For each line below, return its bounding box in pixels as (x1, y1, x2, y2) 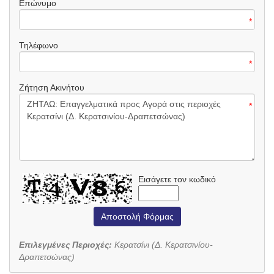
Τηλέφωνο (19, 40, 58, 50)
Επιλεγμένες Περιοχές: (19, 239, 114, 250)
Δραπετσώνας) (19, 251, 75, 262)
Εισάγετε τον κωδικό (138, 174, 216, 184)
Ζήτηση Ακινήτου (19, 82, 84, 92)
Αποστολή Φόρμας (100, 211, 174, 221)
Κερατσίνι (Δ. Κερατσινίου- (114, 239, 213, 250)
